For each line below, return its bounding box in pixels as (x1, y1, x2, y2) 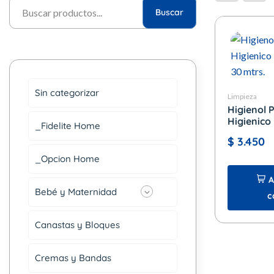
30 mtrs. (228, 127, 267, 139)
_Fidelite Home (35, 120, 100, 132)
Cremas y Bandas (35, 252, 111, 264)
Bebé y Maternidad (35, 186, 117, 198)
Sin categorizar (35, 87, 99, 99)
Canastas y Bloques (35, 219, 120, 231)
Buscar (155, 7, 183, 18)
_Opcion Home (35, 153, 100, 165)
